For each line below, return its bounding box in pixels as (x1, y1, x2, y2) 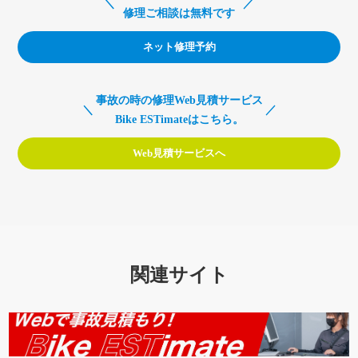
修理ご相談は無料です (123, 7, 235, 19)
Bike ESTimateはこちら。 (114, 113, 244, 125)
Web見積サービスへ (133, 147, 225, 159)
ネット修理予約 (142, 41, 216, 53)
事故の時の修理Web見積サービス (95, 94, 263, 106)
